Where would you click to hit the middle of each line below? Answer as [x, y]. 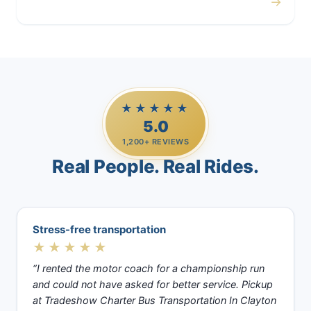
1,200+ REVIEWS [155, 142]
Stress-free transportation [99, 229]
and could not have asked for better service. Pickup [153, 285]
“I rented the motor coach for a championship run [149, 269]
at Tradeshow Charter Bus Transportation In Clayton [154, 301]
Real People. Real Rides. [155, 166]
